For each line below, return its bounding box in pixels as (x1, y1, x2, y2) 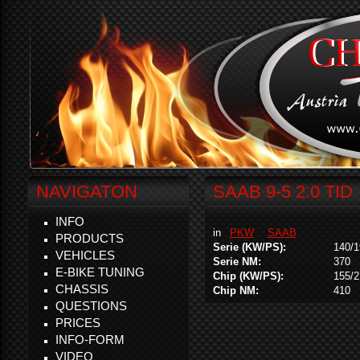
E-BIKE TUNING (55, 265, 145, 279)
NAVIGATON (36, 182, 137, 202)
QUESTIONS (55, 299, 127, 313)
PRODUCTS (55, 231, 124, 245)
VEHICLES (55, 248, 115, 262)
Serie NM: (213, 256, 264, 268)
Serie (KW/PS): (213, 241, 289, 253)
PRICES (55, 316, 100, 329)
